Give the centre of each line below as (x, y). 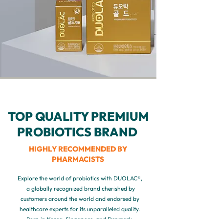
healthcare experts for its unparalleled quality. (80, 209)
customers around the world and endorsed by (80, 199)
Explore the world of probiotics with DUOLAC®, (80, 178)
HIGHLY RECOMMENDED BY (78, 149)
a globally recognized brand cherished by (80, 188)
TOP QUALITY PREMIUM (78, 116)
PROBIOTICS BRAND (78, 132)
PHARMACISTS (78, 159)
